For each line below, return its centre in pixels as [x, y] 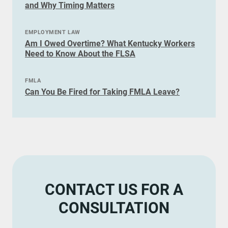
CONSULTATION [114, 208]
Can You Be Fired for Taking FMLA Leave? [102, 92]
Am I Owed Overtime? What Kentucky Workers [110, 44]
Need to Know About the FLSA [80, 54]
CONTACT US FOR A [114, 190]
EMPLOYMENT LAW [53, 32]
